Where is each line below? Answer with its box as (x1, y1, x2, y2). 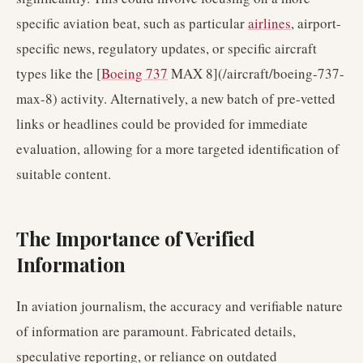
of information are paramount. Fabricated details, (16, 322, 296, 340)
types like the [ (16, 64, 101, 83)
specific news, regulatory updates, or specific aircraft (16, 39, 317, 58)
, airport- (291, 14, 341, 32)
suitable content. (16, 164, 111, 183)
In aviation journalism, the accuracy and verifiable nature (16, 297, 343, 315)
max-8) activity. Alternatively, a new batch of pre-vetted (16, 89, 335, 108)
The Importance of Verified (16, 225, 255, 251)
